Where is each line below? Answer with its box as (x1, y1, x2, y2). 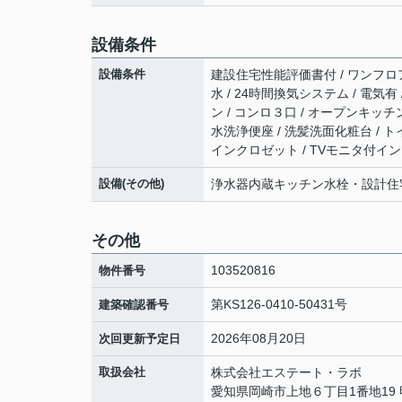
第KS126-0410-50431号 (211, 297, 347, 311)
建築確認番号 (99, 298, 169, 311)
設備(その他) (99, 177, 164, 190)
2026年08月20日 (211, 331, 306, 345)
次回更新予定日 (99, 332, 180, 345)
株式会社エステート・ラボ (211, 365, 362, 380)
